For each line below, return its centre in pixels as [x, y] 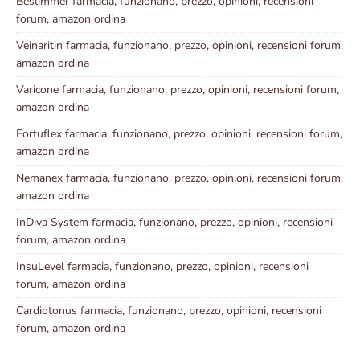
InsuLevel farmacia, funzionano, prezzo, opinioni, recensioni [162, 267]
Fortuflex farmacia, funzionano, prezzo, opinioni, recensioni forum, [179, 134]
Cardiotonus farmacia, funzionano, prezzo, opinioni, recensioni [169, 311]
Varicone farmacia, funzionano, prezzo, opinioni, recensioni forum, [178, 90]
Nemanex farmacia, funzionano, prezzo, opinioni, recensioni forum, [180, 178]
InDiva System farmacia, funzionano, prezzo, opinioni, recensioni [174, 223]
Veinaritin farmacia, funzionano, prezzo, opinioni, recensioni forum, [180, 46]
